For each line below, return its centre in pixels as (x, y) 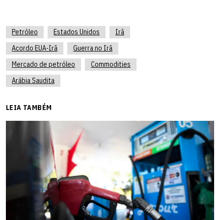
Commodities (111, 64)
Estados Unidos (77, 32)
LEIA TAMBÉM (29, 107)
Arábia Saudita (33, 80)
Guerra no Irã (93, 48)
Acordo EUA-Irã (35, 48)
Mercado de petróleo (43, 64)
